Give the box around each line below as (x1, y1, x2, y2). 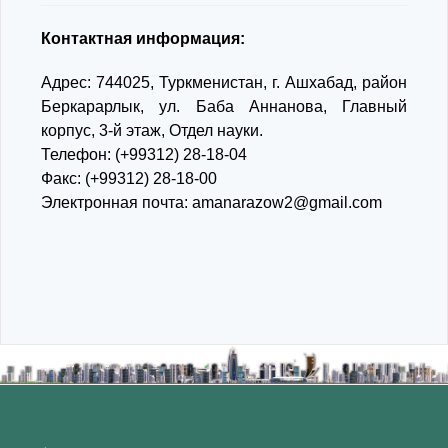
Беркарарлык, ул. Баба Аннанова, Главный (41, 98, 407, 115)
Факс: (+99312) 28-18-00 (41, 170, 225, 187)
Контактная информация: (41, 30, 245, 47)
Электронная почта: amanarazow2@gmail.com (41, 194, 382, 211)
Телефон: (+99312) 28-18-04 (41, 146, 255, 163)
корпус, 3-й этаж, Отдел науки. (41, 122, 271, 139)
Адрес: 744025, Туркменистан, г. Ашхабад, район (41, 74, 407, 91)
